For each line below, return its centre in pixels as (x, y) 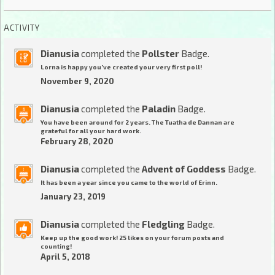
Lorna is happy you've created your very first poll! (121, 67)
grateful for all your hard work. (91, 131)
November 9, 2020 (77, 81)
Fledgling (163, 224)
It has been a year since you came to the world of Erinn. (129, 183)
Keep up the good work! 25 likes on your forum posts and (132, 238)
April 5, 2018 (65, 257)
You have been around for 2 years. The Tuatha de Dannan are (137, 122)
